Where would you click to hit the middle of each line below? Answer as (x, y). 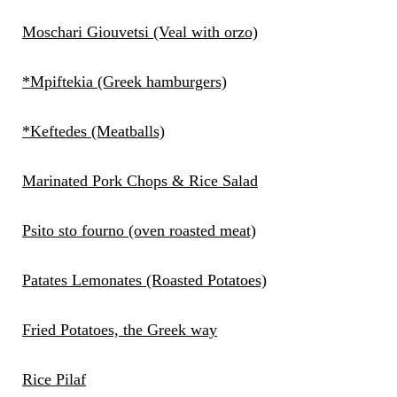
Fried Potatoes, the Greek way (119, 330)
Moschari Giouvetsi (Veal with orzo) (140, 32)
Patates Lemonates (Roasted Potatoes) (144, 280)
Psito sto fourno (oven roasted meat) (139, 231)
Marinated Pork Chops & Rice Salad (140, 181)
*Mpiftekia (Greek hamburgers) (124, 82)
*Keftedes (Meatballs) (93, 132)
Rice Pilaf (54, 380)
